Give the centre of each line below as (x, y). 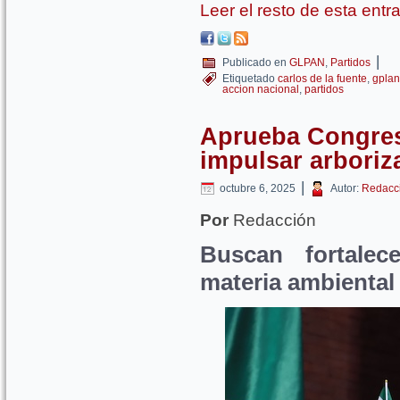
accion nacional (261, 89)
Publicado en (254, 62)
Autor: (345, 188)
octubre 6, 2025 (258, 188)
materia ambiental (297, 282)
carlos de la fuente (322, 79)
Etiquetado (249, 79)
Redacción (272, 220)
